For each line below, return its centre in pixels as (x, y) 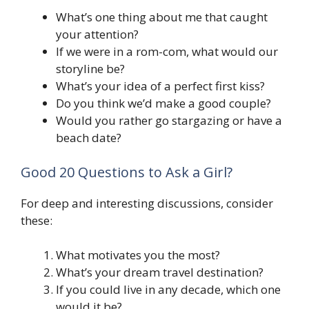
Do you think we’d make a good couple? (163, 103)
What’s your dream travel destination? (160, 272)
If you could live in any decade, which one (168, 290)
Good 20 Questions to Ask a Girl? (127, 172)
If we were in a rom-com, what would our (167, 52)
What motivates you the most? (138, 255)
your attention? (97, 34)
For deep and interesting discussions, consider (147, 203)
